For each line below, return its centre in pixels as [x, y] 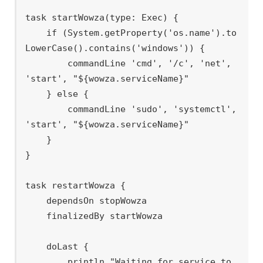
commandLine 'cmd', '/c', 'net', [47, 64]
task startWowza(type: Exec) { [102, 18]
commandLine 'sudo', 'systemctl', [47, 109]
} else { [36, 94]
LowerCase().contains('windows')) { [115, 48]
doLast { [36, 247]
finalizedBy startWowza [36, 216]
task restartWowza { [76, 186]
